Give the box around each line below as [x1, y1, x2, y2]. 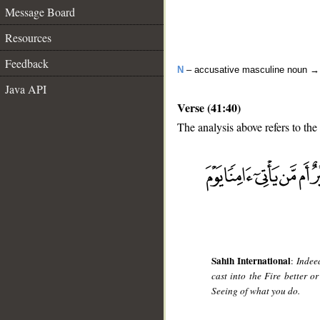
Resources [5, 30, 51, 45]
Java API [5, 81, 46, 96]
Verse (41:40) [177, 99, 241, 116]
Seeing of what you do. [211, 284, 301, 298]
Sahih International [211, 254, 291, 269]
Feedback [5, 56, 49, 71]
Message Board [5, 4, 75, 19]
